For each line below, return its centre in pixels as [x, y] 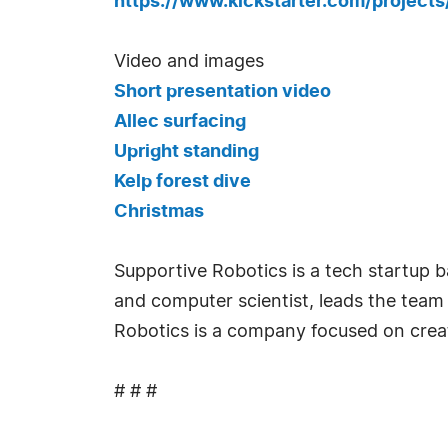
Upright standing [186, 152]
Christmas [159, 212]
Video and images [189, 62]
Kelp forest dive [182, 182]
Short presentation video [222, 92]
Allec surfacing [180, 122]
